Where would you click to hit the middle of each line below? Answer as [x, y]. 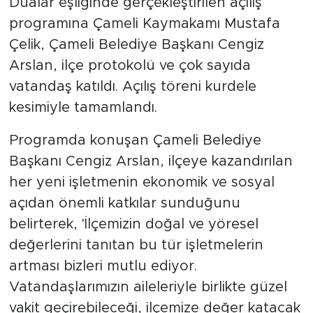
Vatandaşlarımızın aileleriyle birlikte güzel [148, 287]
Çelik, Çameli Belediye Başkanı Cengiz [136, 44]
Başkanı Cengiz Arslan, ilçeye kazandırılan [151, 161]
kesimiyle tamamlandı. [83, 107]
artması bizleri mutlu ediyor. [103, 266]
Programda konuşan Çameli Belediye [135, 140]
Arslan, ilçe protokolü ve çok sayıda [130, 65]
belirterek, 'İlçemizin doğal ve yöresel [133, 224]
